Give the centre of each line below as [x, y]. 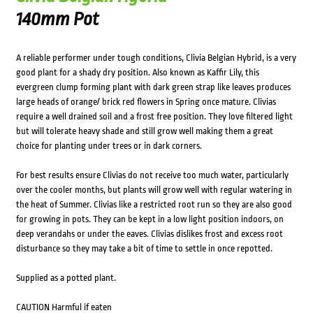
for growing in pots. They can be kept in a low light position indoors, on [150, 219]
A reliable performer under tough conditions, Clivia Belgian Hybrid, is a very [156, 58]
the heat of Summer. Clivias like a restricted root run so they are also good [154, 205]
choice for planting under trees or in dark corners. [109, 146]
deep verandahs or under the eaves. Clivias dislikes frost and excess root [149, 234]
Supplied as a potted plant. [66, 278]
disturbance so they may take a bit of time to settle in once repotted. [144, 249]
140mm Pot [57, 19]
